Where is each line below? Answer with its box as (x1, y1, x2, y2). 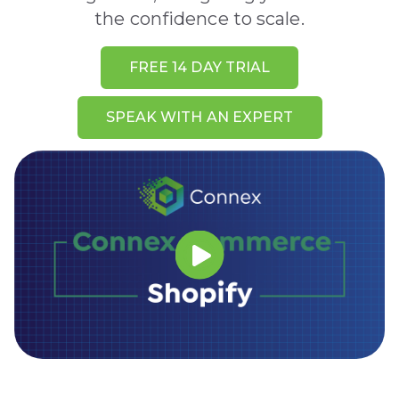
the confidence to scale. (94, 8, 305, 30)
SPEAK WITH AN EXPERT (105, 109, 294, 126)
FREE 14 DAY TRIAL (128, 59, 271, 77)
